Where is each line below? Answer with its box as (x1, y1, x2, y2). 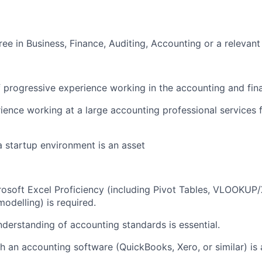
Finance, (70, 37, 109, 49)
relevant (225, 37, 260, 49)
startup (5, 139, 37, 151)
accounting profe (111, 104, 187, 116)
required (57, 196, 94, 208)
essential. (179, 219, 220, 230)
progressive (4, 82, 58, 94)
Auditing (109, 37, 146, 49)
